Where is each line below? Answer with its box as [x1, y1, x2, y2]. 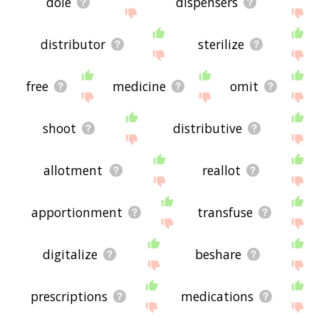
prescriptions [31, 288, 108, 305]
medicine [112, 77, 166, 95]
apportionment [31, 204, 123, 221]
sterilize [197, 35, 244, 53]
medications [181, 288, 254, 305]
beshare [195, 246, 242, 263]
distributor [40, 35, 105, 53]
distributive [172, 119, 242, 137]
